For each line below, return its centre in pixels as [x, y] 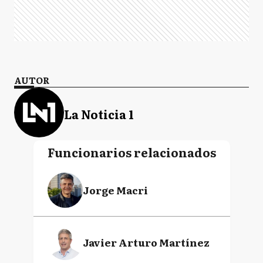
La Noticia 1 [99, 114]
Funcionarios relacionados [131, 152]
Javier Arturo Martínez [146, 242]
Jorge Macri [115, 190]
